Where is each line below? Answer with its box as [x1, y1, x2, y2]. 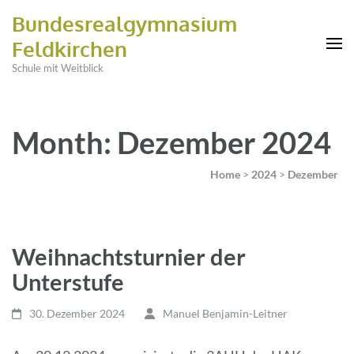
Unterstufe [12, 268, 124, 296]
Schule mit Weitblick [12, 62, 104, 74]
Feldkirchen [12, 36, 127, 62]
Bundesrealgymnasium [12, 10, 237, 36]
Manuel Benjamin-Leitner [162, 307, 288, 320]
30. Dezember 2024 [29, 307, 126, 320]
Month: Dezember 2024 [12, 124, 331, 160]
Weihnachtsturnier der [12, 243, 246, 270]
